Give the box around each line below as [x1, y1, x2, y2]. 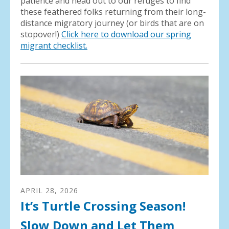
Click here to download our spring [61, 29, 191, 40]
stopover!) [20, 29, 61, 40]
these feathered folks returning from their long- [20, 6, 206, 18]
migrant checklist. [20, 40, 87, 52]
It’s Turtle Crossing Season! [20, 197, 186, 215]
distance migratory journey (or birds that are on [20, 17, 204, 29]
